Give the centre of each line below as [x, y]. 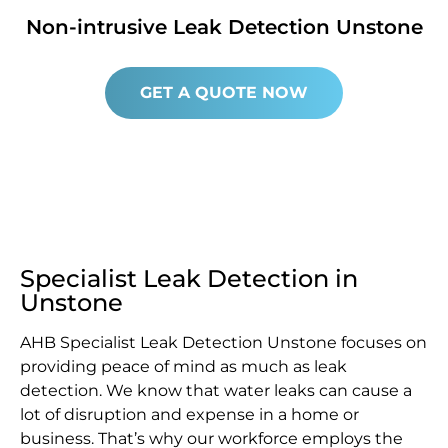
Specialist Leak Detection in [189, 278]
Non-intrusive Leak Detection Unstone [224, 26]
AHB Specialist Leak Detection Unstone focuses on [223, 342]
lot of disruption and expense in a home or [189, 414]
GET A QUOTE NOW [224, 92]
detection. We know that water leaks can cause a [216, 390]
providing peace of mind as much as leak [183, 366]
